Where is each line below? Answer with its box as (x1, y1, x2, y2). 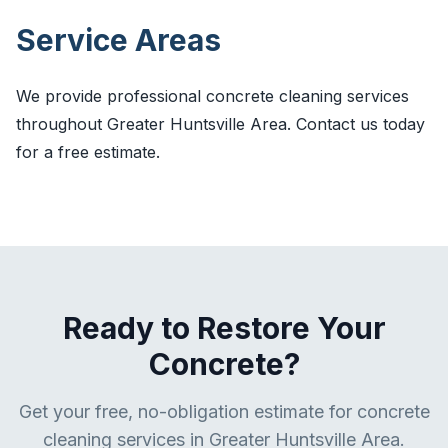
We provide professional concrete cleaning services (16, 86, 409, 106)
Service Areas (16, 22, 221, 58)
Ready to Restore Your (62, 310, 386, 346)
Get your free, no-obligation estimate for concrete (18, 401, 430, 422)
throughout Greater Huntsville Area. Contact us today (16, 114, 425, 134)
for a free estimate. (16, 142, 160, 162)
